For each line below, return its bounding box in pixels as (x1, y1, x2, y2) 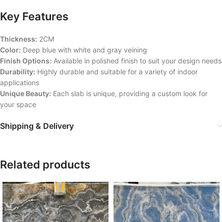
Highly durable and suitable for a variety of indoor (35, 67, 198, 76)
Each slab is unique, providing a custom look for (51, 89, 208, 98)
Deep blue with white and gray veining (21, 45, 147, 54)
